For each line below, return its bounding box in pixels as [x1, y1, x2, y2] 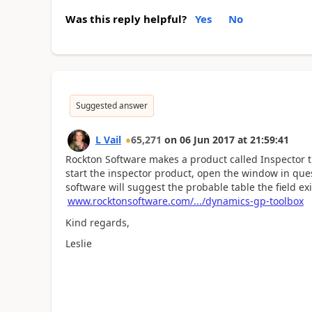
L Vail [95, 133, 121, 146]
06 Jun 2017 [179, 133, 235, 146]
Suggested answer [75, 100, 148, 111]
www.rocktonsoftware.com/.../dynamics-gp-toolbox [67, 194, 304, 208]
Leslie [65, 237, 92, 250]
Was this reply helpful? [65, 12, 187, 26]
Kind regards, [65, 215, 130, 229]
